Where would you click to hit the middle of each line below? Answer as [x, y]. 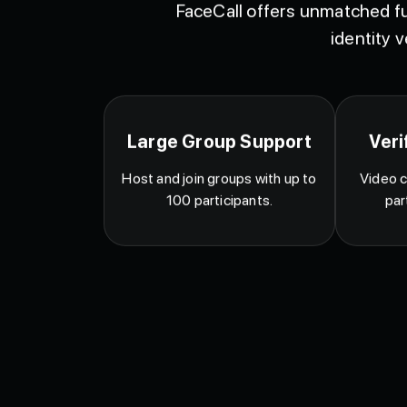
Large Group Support [219, 162]
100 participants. [219, 221]
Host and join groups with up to [219, 199]
